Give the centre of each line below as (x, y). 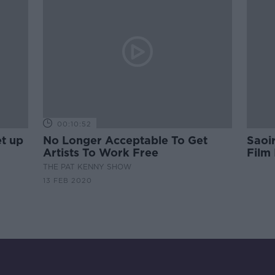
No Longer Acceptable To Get (126, 140)
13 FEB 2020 (68, 180)
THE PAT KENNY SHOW (87, 167)
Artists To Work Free (101, 153)
